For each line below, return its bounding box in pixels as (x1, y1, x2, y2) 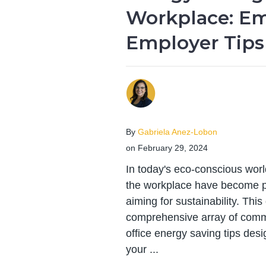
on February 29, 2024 (126, 143, 208, 153)
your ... (126, 243, 159, 255)
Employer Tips (126, 31, 264, 54)
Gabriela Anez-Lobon (138, 127, 217, 137)
